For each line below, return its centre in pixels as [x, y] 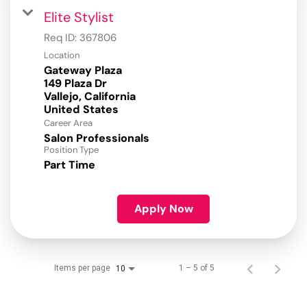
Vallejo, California [90, 97]
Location [62, 56]
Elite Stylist [79, 17]
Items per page [82, 268]
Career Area [68, 123]
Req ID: [62, 38]
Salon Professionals [97, 138]
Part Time [70, 165]
